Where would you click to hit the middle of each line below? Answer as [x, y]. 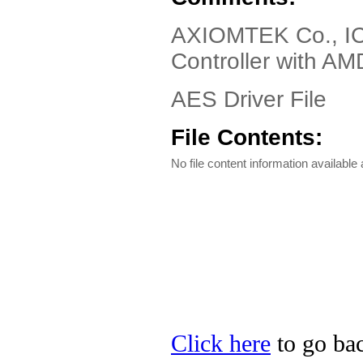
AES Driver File [249, 99]
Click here [221, 344]
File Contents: [247, 137]
